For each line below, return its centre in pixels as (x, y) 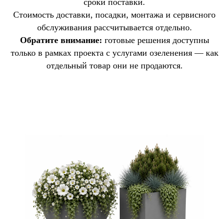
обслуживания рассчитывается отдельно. (114, 27)
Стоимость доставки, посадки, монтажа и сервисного (114, 14)
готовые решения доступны (155, 40)
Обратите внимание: (61, 40)
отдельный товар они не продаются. (114, 65)
